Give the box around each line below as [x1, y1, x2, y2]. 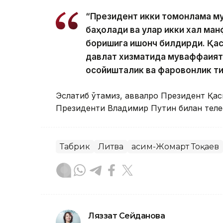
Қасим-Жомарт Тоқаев [131, 142, 219, 152]
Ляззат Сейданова [88, 211, 165, 221]
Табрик [60, 142, 90, 152]
